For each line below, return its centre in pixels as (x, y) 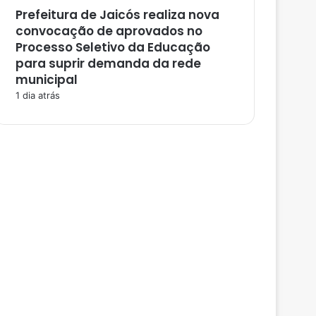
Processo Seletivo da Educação (113, 47)
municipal (47, 79)
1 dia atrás (38, 95)
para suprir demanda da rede (108, 63)
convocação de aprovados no (109, 31)
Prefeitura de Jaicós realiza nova (117, 14)
